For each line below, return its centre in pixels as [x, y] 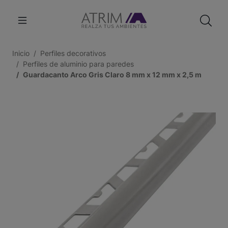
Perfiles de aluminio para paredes [78, 64]
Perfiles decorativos [73, 53]
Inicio [21, 53]
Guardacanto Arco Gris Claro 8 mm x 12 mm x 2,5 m [112, 75]
